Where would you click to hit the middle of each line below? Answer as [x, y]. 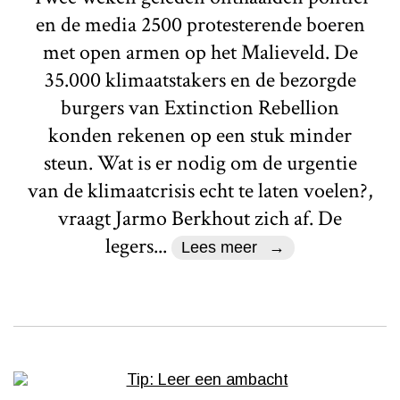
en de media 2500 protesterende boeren [200, 24]
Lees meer [220, 247]
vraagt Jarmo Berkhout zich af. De [200, 218]
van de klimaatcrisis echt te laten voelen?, [200, 190]
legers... [139, 246]
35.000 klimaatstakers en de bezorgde [200, 79]
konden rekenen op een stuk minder [200, 135]
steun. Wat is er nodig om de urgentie [200, 162]
